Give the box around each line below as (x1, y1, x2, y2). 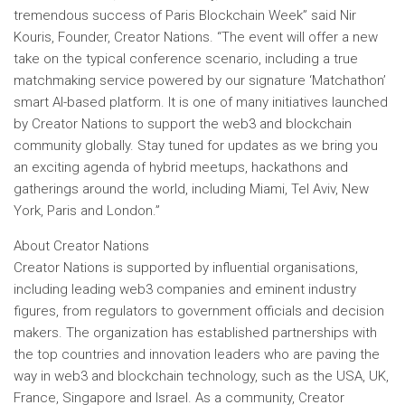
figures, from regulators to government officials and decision (14, 303, 384, 319)
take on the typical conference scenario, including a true (14, 51, 358, 67)
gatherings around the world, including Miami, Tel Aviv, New (14, 181, 369, 197)
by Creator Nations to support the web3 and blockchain (14, 116, 352, 132)
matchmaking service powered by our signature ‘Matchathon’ (14, 72, 386, 89)
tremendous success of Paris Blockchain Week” (14, 7, 307, 24)
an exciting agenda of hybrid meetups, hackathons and (14, 159, 348, 175)
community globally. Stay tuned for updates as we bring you (14, 137, 378, 154)
